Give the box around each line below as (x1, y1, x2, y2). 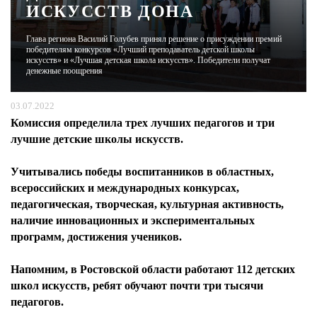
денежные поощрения (26, 66, 103, 76)
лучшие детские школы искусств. (11, 133, 186, 145)
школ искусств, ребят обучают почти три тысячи (11, 279, 263, 292)
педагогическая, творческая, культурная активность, (11, 198, 284, 210)
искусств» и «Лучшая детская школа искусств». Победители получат (26, 55, 270, 65)
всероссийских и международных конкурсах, (11, 182, 239, 194)
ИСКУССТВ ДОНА (26, 2, 194, 21)
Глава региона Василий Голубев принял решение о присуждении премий (26, 34, 282, 44)
